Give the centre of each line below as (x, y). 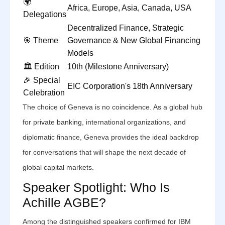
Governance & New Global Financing (134, 40)
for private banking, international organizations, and (104, 122)
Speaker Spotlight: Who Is (96, 187)
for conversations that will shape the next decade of (104, 152)
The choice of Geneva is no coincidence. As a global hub (113, 107)
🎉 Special (42, 80)
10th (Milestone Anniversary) (118, 67)
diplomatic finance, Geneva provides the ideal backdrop (111, 137)
